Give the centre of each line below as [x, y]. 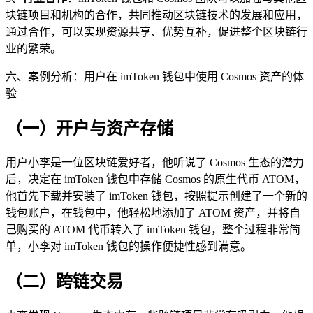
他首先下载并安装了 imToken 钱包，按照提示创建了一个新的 [156, 196]
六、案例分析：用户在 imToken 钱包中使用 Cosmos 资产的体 [155, 77]
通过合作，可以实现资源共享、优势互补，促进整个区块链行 [156, 32]
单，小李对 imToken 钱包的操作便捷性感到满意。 [129, 247]
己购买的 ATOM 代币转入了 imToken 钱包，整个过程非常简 [153, 230]
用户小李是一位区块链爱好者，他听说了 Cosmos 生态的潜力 [155, 163]
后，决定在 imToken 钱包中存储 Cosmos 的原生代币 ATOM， [155, 180]
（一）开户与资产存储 [89, 129]
